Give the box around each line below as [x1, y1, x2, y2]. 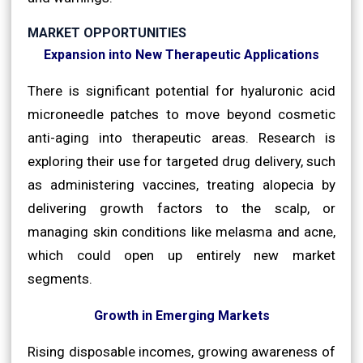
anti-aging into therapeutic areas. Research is [28, 129, 335, 146]
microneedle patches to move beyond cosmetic [28, 105, 335, 122]
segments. [28, 270, 92, 287]
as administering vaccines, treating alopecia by [28, 176, 335, 193]
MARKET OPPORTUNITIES [28, 24, 186, 41]
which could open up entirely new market [28, 246, 335, 263]
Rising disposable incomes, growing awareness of [28, 343, 335, 360]
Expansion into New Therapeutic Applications [44, 46, 319, 62]
